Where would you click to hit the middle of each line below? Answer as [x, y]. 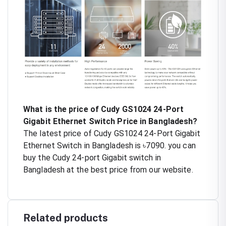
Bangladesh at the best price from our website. [108, 169]
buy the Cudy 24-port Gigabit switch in [92, 157]
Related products [66, 218]
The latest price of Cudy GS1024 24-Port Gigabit [112, 133]
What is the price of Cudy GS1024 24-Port [104, 109]
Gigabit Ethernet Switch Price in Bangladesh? [110, 121]
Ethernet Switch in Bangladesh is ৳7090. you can [109, 145]
